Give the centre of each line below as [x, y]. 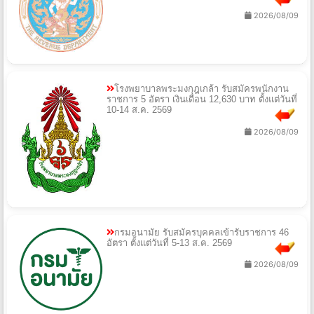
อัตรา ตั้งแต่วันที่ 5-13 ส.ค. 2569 [169, 243]
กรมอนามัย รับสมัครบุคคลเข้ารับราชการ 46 [202, 232]
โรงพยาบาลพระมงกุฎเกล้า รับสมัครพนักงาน [202, 89]
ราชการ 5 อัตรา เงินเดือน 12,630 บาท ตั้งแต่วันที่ [202, 100]
